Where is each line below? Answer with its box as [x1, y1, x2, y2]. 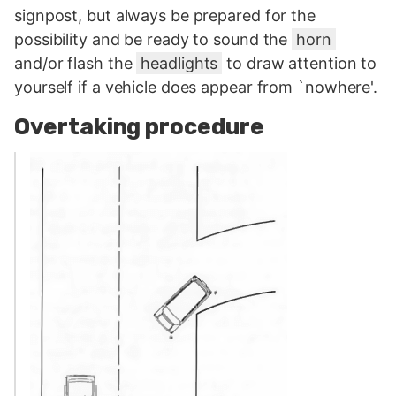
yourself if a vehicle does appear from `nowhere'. [14, 77, 378, 96]
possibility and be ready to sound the [14, 29, 293, 49]
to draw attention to [222, 53, 377, 72]
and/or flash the [14, 53, 137, 72]
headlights [141, 53, 218, 72]
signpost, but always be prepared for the [14, 5, 316, 25]
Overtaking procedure [14, 112, 264, 141]
